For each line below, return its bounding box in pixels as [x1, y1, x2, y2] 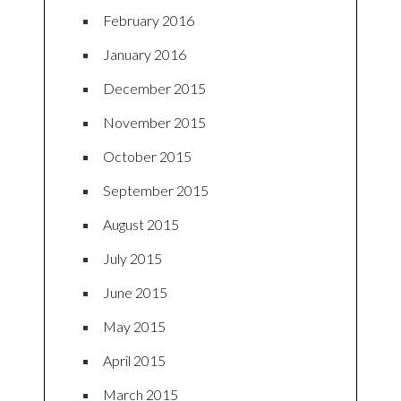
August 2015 [103, 216, 179, 234]
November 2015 [103, 114, 206, 132]
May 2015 [103, 318, 166, 336]
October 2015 [103, 148, 192, 166]
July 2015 [103, 250, 162, 268]
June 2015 [103, 284, 167, 302]
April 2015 [103, 352, 166, 370]
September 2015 [103, 182, 209, 200]
